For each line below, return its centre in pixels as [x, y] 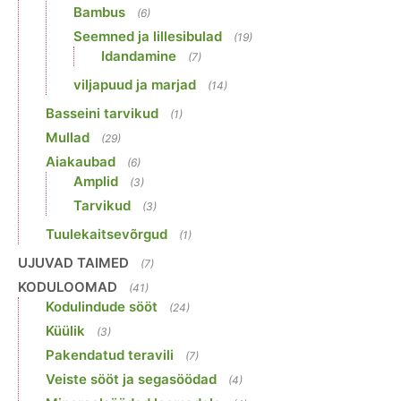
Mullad [68, 138]
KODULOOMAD [68, 287]
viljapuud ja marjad [135, 85]
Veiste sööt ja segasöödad [131, 380]
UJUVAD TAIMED [73, 263]
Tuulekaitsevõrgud [107, 235]
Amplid [96, 182]
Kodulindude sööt [102, 307]
